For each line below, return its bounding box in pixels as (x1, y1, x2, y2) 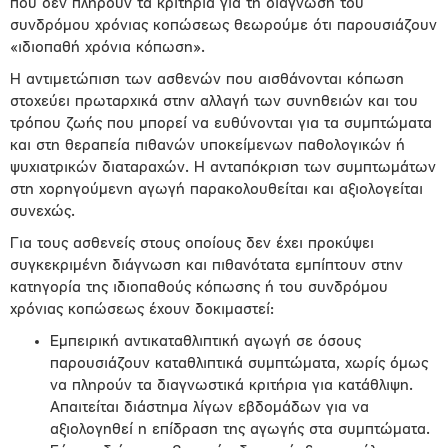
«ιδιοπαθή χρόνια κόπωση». (10, 40, 205, 56)
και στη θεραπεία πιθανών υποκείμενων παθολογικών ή (10, 138, 405, 154)
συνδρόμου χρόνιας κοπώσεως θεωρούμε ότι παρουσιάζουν (10, 18, 437, 34)
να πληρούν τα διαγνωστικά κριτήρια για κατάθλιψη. (50, 378, 413, 394)
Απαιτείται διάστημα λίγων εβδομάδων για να (50, 400, 369, 416)
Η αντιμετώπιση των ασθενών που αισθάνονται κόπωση (10, 72, 404, 88)
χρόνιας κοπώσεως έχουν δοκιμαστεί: (10, 302, 274, 318)
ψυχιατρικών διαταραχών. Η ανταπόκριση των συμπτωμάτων (10, 160, 436, 176)
